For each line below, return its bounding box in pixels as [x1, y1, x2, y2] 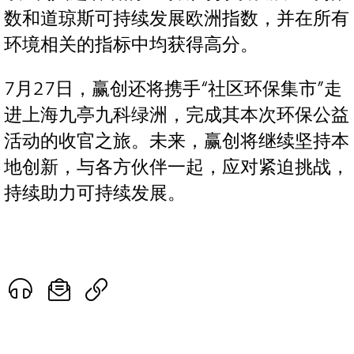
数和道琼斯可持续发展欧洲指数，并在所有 [4, 8, 349, 30]
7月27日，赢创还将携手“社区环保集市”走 [4, 77, 342, 100]
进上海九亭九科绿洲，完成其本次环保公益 [4, 104, 349, 126]
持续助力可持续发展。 [4, 182, 186, 204]
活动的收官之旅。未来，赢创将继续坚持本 [4, 130, 349, 152]
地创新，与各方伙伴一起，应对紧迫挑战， [4, 156, 349, 178]
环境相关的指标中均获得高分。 [4, 34, 258, 56]
